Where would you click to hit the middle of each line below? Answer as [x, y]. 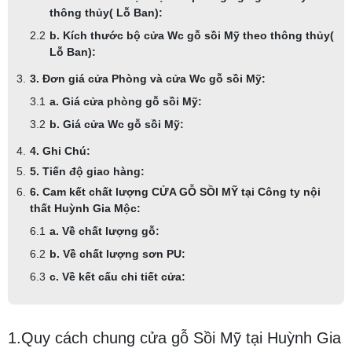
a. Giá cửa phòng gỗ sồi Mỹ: [126, 101]
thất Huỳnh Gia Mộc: [85, 208]
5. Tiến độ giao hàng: [87, 171]
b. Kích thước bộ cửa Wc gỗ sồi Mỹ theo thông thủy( [192, 35]
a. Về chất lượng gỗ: [104, 231]
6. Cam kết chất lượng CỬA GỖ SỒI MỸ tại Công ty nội [175, 191]
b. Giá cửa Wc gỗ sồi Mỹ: [117, 124]
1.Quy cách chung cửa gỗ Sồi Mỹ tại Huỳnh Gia [174, 337]
